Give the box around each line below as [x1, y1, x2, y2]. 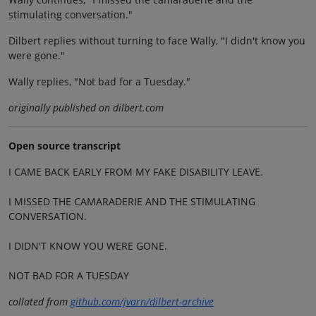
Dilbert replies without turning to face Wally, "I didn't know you [8, 34, 305, 48]
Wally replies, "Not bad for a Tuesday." [8, 75, 190, 89]
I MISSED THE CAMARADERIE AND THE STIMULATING [8, 195, 255, 209]
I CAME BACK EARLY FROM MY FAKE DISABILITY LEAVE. [8, 165, 263, 179]
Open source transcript [8, 139, 121, 153]
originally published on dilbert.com [8, 101, 164, 115]
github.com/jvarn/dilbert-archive [71, 295, 214, 309]
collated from [8, 295, 71, 309]
